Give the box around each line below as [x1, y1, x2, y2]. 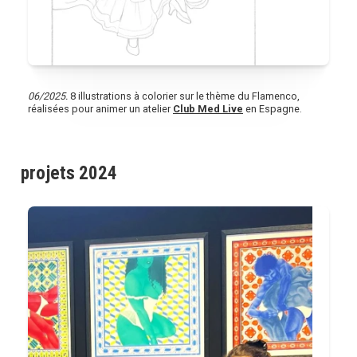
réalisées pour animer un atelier [28, 103, 173, 116]
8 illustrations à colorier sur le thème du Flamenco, [68, 90, 300, 103]
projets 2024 [21, 162, 117, 185]
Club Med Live [173, 103, 243, 116]
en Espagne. [243, 103, 302, 116]
